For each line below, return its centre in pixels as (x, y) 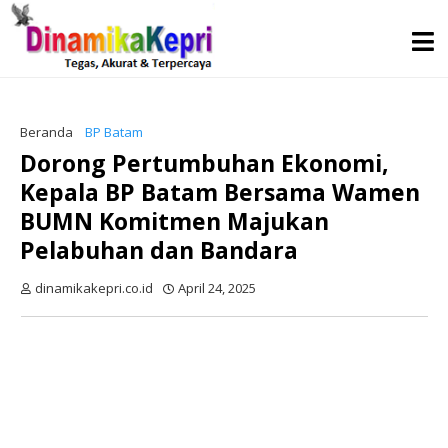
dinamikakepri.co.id (94, 288)
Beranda (46, 132)
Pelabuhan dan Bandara (159, 250)
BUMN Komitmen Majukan (174, 221)
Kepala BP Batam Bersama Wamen (220, 192)
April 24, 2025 (217, 288)
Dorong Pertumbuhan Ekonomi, (204, 163)
